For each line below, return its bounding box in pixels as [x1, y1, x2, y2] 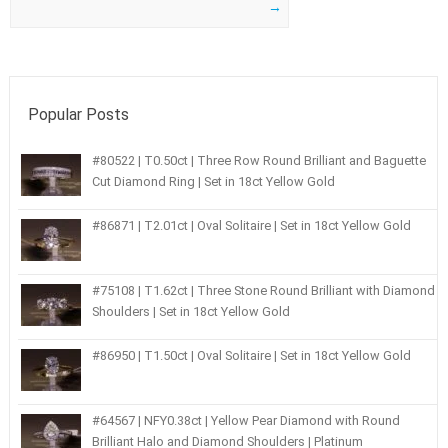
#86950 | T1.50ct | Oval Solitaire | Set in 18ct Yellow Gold [92, 347, 412, 363]
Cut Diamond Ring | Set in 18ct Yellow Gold [92, 173, 336, 189]
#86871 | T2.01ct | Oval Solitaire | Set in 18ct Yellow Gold [92, 217, 412, 233]
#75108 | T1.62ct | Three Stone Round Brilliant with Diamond [92, 282, 436, 298]
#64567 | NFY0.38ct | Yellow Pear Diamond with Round [92, 412, 401, 428]
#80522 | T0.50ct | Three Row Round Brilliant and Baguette [92, 152, 427, 168]
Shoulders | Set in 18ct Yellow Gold [92, 303, 291, 319]
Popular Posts [28, 104, 130, 124]
